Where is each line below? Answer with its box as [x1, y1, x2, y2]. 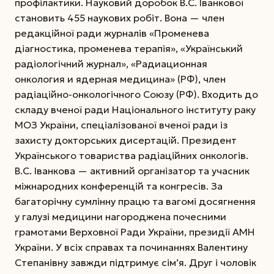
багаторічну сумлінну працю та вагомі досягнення [15, 195, 256, 208]
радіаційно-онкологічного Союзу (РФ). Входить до [15, 88, 258, 101]
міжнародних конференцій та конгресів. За [15, 180, 223, 193]
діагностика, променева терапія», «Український [15, 42, 243, 55]
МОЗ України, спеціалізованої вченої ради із [15, 119, 228, 131]
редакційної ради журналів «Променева [15, 27, 209, 40]
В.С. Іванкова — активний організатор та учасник [15, 165, 250, 177]
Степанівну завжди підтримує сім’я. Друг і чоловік [15, 256, 256, 269]
